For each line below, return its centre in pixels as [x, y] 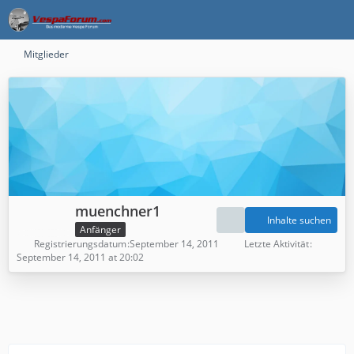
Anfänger [100, 229]
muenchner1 [118, 211]
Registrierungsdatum [80, 243]
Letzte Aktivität [277, 243]
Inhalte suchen [299, 220]
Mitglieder [46, 54]
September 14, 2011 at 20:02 [80, 257]
